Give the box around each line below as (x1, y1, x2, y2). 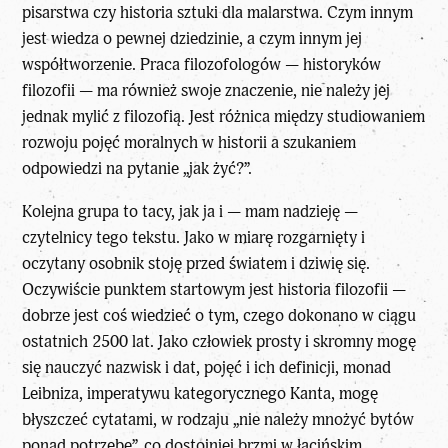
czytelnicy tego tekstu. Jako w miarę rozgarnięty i (22, 226, 366, 248)
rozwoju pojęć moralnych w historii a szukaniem (22, 131, 357, 153)
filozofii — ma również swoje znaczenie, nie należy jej (22, 79, 391, 101)
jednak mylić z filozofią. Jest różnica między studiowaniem (22, 105, 426, 127)
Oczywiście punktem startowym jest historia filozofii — (22, 278, 407, 300)
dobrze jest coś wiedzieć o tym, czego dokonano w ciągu (22, 304, 417, 326)
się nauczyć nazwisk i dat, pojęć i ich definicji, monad (22, 356, 392, 378)
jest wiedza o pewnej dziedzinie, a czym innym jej (22, 27, 363, 49)
